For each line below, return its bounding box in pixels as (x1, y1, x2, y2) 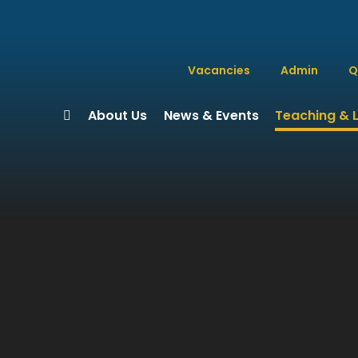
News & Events (163, 106, 259, 125)
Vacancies (187, 62, 250, 78)
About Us (87, 106, 147, 125)
